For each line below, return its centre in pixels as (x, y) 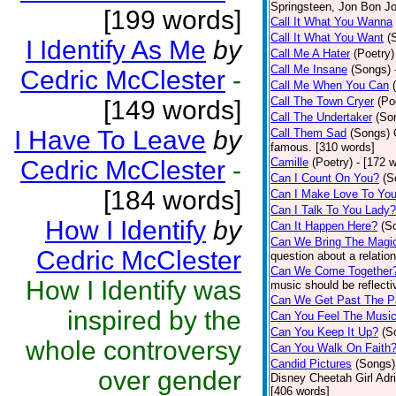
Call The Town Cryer (322, 101)
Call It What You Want (327, 38)
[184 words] (172, 200)
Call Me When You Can (330, 85)
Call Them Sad (308, 133)
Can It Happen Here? (324, 226)
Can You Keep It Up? (324, 332)
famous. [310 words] (323, 147)
